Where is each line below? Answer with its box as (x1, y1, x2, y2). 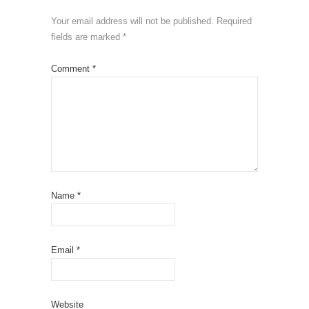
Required (217, 16, 252, 27)
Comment (51, 63, 92, 74)
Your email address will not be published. (51, 16, 214, 27)
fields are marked (51, 32, 123, 43)
